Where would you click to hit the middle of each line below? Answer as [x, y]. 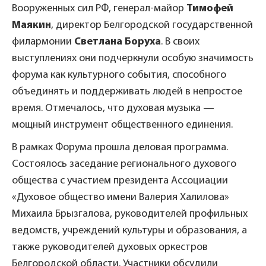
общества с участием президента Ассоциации [120, 180]
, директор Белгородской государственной [152, 25]
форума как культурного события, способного [119, 75]
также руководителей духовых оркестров [110, 247]
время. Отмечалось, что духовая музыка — [113, 108]
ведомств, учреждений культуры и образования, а [129, 230]
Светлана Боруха [118, 42]
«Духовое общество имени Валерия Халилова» [121, 197]
